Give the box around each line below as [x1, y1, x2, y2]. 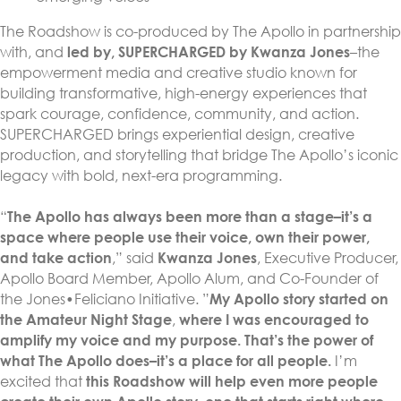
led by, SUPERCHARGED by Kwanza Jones [64, 43, 350, 61]
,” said [112, 249, 158, 267]
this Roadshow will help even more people [86, 372, 378, 390]
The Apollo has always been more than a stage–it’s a [7, 208, 372, 226]
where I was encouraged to [179, 311, 369, 328]
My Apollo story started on [209, 290, 388, 308]
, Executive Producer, [257, 249, 398, 267]
